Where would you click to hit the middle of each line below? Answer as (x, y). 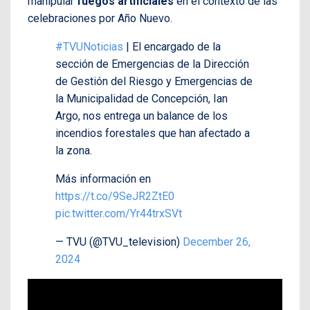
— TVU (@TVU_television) (119, 242)
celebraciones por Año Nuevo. (100, 19)
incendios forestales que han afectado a (153, 134)
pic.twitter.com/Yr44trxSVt (119, 214)
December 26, (217, 242)
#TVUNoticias (89, 47)
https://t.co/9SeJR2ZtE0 (115, 197)
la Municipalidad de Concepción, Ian (142, 99)
